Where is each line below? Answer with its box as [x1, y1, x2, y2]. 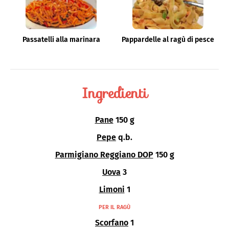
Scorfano [95, 218, 128, 228]
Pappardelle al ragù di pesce [122, 35, 214, 44]
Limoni [99, 185, 125, 195]
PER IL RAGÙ [99, 204, 130, 211]
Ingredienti [81, 82, 148, 105]
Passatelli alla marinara [22, 35, 100, 44]
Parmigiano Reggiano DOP [55, 150, 153, 160]
